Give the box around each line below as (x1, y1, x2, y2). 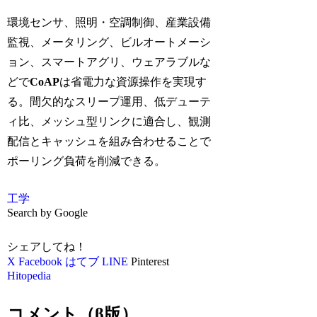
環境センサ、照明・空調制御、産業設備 (7, 16, 212, 29)
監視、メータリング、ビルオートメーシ (7, 36, 212, 49)
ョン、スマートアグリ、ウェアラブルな (7, 56, 212, 69)
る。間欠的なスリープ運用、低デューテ (7, 96, 212, 108)
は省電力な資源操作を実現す (59, 76, 207, 88)
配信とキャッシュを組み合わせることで (7, 135, 212, 148)
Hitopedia (7, 269, 52, 282)
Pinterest (131, 255, 170, 267)
